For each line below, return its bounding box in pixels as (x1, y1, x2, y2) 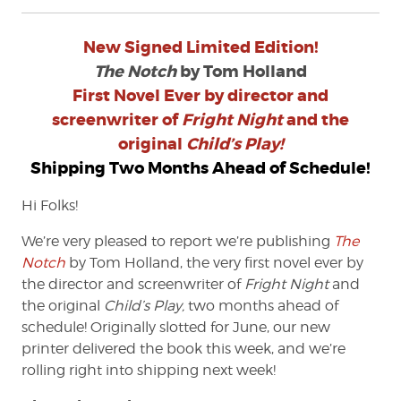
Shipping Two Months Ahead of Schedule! (30, 158, 371, 180)
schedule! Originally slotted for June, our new (21, 319, 330, 337)
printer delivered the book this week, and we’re (21, 340, 346, 358)
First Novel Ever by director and (73, 85, 328, 107)
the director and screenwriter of (21, 276, 244, 294)
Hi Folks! (21, 197, 78, 215)
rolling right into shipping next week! (21, 362, 276, 380)
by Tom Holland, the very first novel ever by (65, 254, 363, 272)
